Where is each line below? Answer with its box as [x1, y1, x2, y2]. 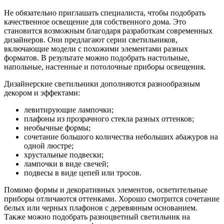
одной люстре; [24, 141, 73, 150]
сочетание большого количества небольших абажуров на [24, 132, 218, 141]
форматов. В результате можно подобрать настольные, [4, 53, 189, 62]
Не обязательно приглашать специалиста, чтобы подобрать [4, 8, 205, 17]
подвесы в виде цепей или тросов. [24, 168, 141, 177]
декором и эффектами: [4, 88, 80, 97]
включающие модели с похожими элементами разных [4, 44, 188, 53]
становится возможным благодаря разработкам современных [4, 26, 212, 35]
